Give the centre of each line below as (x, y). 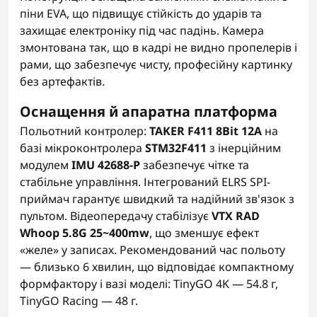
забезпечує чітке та (195, 165)
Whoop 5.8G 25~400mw (85, 233)
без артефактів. (62, 81)
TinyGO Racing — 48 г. (79, 301)
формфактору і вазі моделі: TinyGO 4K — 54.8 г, (149, 284)
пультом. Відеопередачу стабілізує (116, 216)
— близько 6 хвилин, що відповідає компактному (157, 267)
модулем (46, 165)
